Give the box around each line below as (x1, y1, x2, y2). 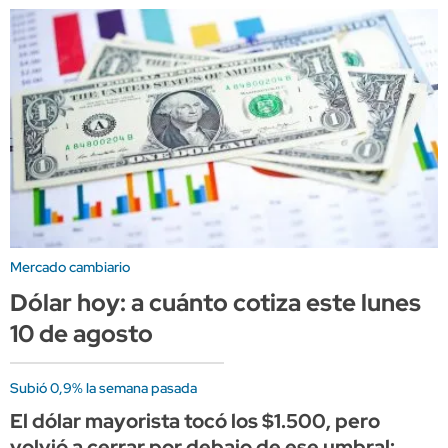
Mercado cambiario (10, 258, 130, 277)
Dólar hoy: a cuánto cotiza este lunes (10, 287, 421, 319)
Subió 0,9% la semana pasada (10, 379, 197, 398)
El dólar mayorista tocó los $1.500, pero (10, 408, 380, 435)
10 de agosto (10, 318, 153, 350)
